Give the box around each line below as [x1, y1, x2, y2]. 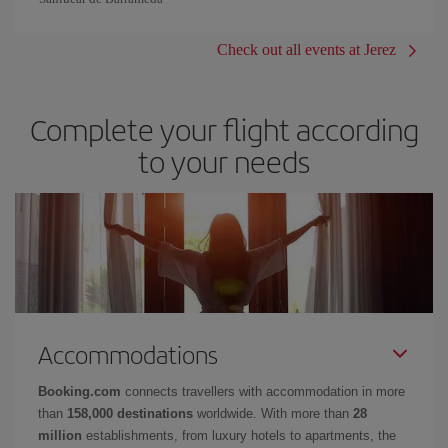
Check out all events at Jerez [217, 40, 396, 58]
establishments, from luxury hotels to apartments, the [82, 427, 396, 443]
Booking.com [38, 383, 121, 399]
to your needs [138, 139, 310, 182]
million [38, 427, 82, 443]
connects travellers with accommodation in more [121, 383, 405, 399]
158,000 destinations [67, 405, 193, 421]
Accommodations [38, 336, 218, 371]
